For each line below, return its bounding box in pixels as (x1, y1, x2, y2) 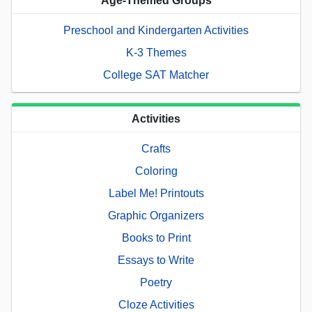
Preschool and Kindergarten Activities (63, 24, 249, 37)
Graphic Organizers (108, 210, 204, 222)
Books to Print (121, 232, 191, 244)
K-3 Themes (125, 47, 187, 59)
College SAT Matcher (103, 69, 209, 81)
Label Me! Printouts (108, 187, 204, 200)
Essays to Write (118, 254, 194, 267)
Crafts (141, 143, 171, 155)
